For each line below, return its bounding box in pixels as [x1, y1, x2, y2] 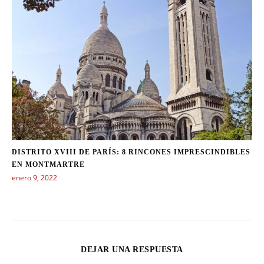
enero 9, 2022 [12, 172, 57, 183]
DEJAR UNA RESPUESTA [81, 245, 183, 254]
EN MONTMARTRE [12, 160, 85, 169]
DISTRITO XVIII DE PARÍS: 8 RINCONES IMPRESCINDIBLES [12, 147, 250, 156]
